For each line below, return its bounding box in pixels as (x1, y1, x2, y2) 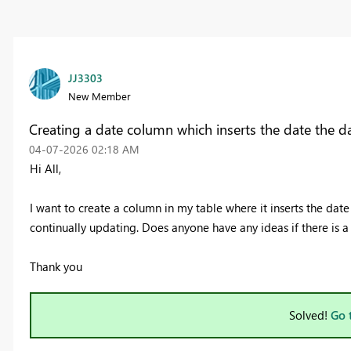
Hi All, (29, 161, 61, 177)
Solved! (289, 307, 331, 324)
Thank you (29, 259, 82, 275)
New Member (67, 89, 131, 103)
